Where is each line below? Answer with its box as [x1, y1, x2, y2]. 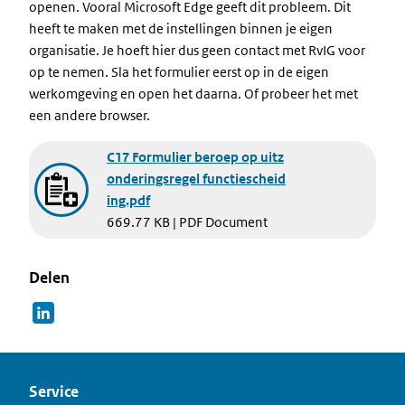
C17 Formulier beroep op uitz [107, 148, 284, 165]
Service [29, 381, 79, 401]
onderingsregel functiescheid [107, 170, 286, 187]
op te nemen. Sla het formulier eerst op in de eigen [29, 63, 329, 80]
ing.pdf [107, 192, 150, 209]
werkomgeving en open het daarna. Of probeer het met [29, 85, 358, 102]
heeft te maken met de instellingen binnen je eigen [29, 20, 333, 37]
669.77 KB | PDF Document [107, 213, 268, 231]
